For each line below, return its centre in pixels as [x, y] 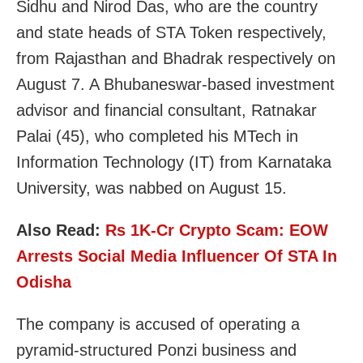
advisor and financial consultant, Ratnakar [167, 110]
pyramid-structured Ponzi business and [156, 350]
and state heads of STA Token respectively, [171, 32]
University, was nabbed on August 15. [152, 188]
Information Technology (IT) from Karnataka [174, 162]
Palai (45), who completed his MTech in [157, 136]
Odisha [44, 282]
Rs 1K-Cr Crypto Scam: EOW [217, 230]
